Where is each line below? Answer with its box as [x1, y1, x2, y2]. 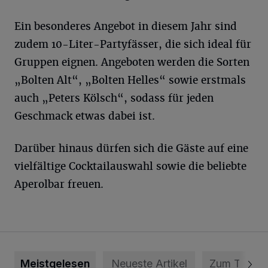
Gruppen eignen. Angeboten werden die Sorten [14, 56, 249, 69]
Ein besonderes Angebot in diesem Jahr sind [14, 20, 237, 33]
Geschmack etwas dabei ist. [14, 109, 155, 123]
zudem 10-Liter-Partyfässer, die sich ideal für [14, 38, 251, 51]
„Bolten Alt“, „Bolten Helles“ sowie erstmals [14, 74, 246, 87]
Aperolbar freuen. [14, 178, 103, 191]
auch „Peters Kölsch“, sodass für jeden [14, 92, 214, 105]
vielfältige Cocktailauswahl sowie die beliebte [14, 160, 246, 173]
